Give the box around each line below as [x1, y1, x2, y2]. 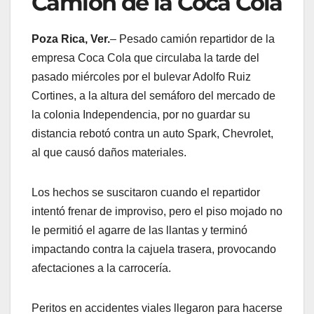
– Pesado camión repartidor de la [110, 33, 275, 46]
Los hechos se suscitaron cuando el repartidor [32, 186, 260, 199]
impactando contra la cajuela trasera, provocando [32, 243, 276, 256]
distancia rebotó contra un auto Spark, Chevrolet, [32, 128, 273, 140]
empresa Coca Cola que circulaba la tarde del [32, 52, 259, 64]
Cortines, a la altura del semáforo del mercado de [32, 90, 275, 102]
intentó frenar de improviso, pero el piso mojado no [32, 205, 282, 218]
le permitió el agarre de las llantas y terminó [32, 224, 247, 237]
